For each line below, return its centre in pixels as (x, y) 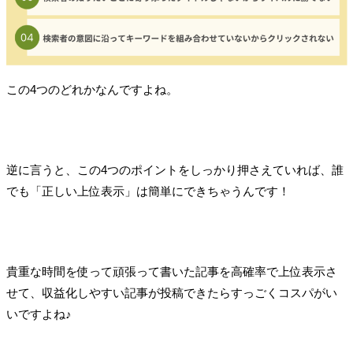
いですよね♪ (39, 314)
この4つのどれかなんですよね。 (92, 89)
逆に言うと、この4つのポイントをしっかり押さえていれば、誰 (175, 169)
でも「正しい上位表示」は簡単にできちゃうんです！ (148, 191)
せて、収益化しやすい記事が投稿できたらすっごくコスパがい (171, 292)
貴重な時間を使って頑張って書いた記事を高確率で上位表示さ (171, 271)
